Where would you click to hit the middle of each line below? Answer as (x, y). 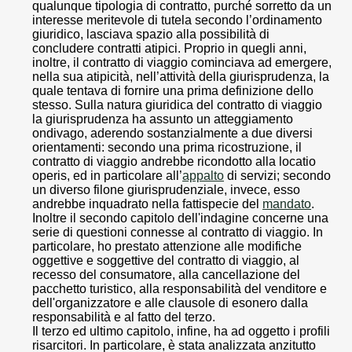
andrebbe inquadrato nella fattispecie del (147, 204)
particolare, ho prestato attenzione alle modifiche (167, 247)
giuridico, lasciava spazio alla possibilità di (151, 35)
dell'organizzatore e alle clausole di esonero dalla (170, 303)
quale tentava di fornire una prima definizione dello (173, 91)
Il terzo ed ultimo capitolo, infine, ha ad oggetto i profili (181, 332)
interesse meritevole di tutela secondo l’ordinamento (177, 20)
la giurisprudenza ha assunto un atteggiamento (163, 119)
